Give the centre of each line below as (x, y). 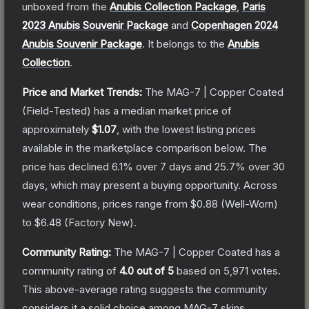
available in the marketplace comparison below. (134, 148)
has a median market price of (161, 110)
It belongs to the (188, 43)
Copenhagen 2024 (235, 25)
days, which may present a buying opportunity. (131, 185)
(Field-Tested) (57, 110)
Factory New (99, 222)
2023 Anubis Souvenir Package (95, 25)
